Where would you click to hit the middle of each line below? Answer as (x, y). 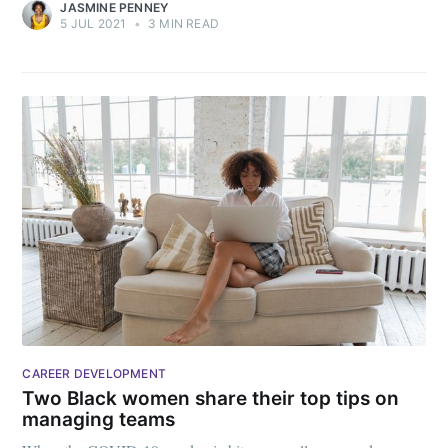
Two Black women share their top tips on (211, 398)
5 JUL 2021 (93, 24)
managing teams (99, 419)
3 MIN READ (181, 24)
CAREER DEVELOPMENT (94, 373)
